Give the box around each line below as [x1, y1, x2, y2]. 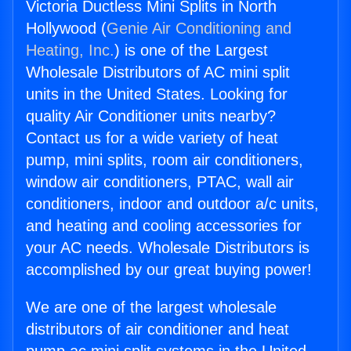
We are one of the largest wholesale [26, 299, 277, 317]
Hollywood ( [26, 20, 107, 38]
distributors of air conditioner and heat [26, 320, 289, 338]
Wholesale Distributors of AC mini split [26, 63, 290, 81]
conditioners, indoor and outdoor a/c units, [26, 195, 319, 213]
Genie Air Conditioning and [107, 20, 291, 38]
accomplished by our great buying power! [26, 261, 312, 279]
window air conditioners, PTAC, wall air [26, 173, 294, 191]
